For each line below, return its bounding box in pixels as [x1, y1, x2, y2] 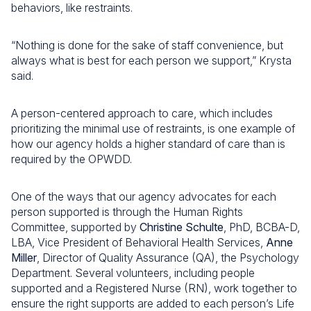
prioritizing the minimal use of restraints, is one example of [11, 121, 295, 135]
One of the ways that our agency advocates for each [11, 190, 276, 203]
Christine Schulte [140, 220, 224, 234]
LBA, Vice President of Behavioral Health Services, [11, 235, 266, 249]
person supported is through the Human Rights [11, 205, 243, 219]
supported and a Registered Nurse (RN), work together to [11, 281, 297, 295]
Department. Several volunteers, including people [11, 266, 255, 280]
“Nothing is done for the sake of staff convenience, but [11, 38, 283, 52]
